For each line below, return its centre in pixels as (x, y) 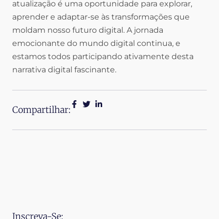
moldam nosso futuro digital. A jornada (88, 30)
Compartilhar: (41, 110)
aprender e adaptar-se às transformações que (101, 17)
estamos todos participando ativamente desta (103, 57)
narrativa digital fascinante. (64, 70)
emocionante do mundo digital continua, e (96, 44)
